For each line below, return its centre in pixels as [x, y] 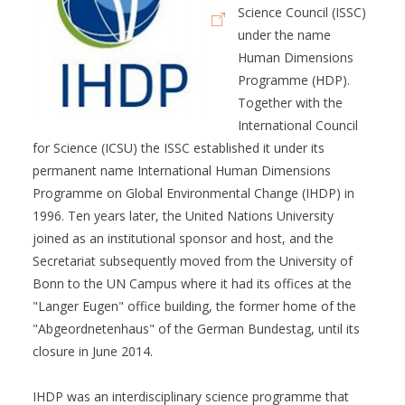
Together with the [290, 103]
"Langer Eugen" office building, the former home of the [194, 306]
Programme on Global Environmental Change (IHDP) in [193, 193]
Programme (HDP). [294, 80]
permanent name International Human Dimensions [182, 170]
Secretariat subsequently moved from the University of [193, 261]
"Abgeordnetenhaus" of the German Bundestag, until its [196, 329]
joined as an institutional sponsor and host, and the [183, 238]
